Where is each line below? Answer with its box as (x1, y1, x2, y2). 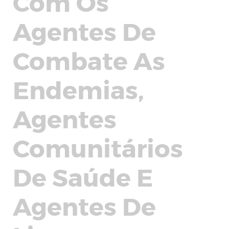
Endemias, (13, 74, 144, 104)
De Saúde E (13, 162, 153, 191)
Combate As (13, 45, 165, 75)
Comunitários (13, 132, 183, 162)
